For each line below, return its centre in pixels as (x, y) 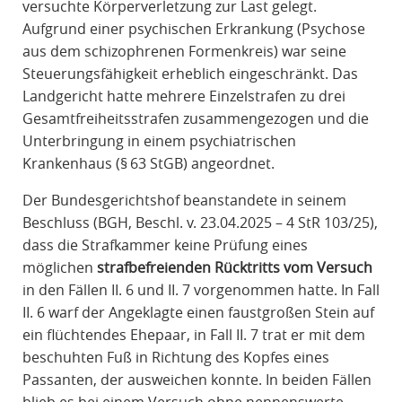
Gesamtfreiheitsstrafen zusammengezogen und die (195, 119)
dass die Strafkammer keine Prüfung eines (165, 245)
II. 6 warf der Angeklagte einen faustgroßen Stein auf (198, 313)
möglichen (59, 268)
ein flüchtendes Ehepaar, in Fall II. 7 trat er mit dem (193, 335)
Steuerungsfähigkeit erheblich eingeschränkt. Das (190, 74)
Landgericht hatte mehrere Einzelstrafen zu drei (184, 96)
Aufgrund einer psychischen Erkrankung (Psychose (193, 29)
